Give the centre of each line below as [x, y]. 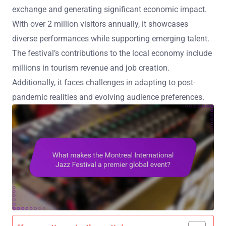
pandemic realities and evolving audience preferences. [108, 97]
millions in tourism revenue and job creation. [91, 68]
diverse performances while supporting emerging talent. [111, 39]
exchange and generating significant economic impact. [109, 9]
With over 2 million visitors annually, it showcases [100, 24]
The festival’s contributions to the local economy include [112, 53]
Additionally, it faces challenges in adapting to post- [104, 82]
